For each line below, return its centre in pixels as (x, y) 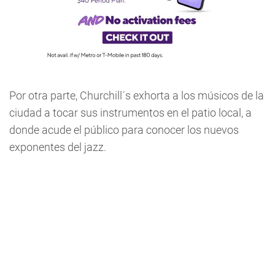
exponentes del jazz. (59, 147)
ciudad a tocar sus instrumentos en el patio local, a (130, 113)
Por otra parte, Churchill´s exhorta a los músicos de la (137, 95)
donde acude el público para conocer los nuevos (124, 130)
